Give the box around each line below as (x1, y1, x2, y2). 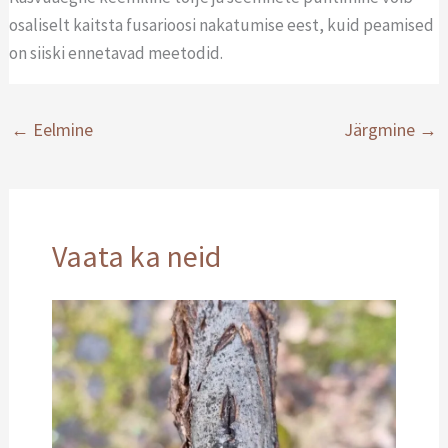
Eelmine (29, 118, 94, 142)
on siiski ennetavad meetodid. (9, 41, 224, 64)
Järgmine (343, 118, 419, 142)
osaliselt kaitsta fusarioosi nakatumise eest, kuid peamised (9, 13, 435, 36)
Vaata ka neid (51, 236, 221, 275)
